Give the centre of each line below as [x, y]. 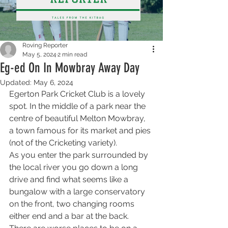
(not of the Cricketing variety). [64, 143]
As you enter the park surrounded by [80, 155]
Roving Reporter [45, 45]
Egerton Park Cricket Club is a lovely [78, 94]
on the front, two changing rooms [73, 204]
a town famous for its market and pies [81, 131]
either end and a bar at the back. [70, 216]
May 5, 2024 [39, 54]
